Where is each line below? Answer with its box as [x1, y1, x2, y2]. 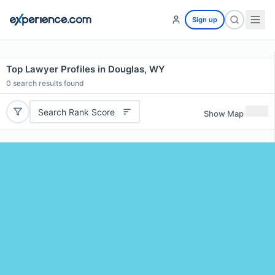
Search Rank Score [37, 106, 115, 117]
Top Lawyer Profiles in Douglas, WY [6, 63, 165, 75]
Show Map [204, 108, 244, 118]
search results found [11, 79, 84, 88]
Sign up [192, 15, 217, 24]
